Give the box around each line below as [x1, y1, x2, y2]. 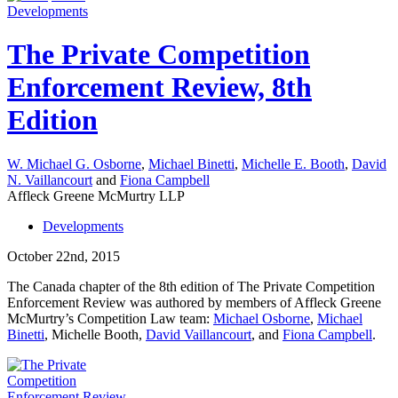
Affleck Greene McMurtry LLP [7, 187, 185, 203]
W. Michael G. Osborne [7, 155, 141, 171]
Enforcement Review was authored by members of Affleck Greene [7, 294, 381, 310]
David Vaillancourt [146, 326, 251, 342]
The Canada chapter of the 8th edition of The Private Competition [7, 278, 375, 294]
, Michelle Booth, [44, 326, 146, 342]
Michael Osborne [213, 310, 310, 326]
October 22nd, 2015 [7, 248, 120, 264]
